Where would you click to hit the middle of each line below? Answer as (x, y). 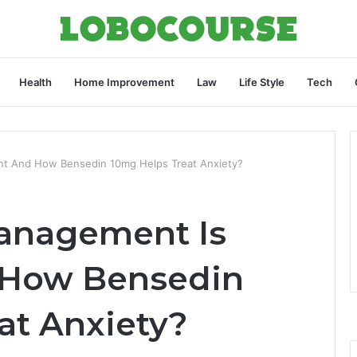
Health (35, 82)
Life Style (261, 82)
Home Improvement (124, 82)
